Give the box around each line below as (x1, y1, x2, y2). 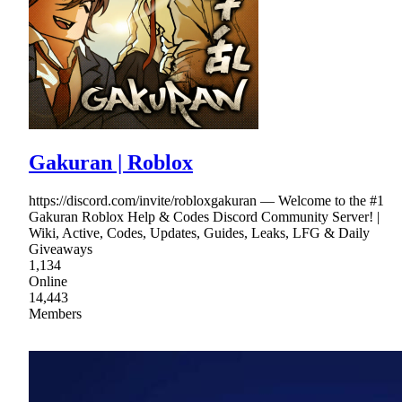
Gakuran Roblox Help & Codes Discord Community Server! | (29, 208, 380, 224)
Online (29, 273, 67, 289)
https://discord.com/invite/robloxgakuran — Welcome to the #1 (29, 192, 384, 208)
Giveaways (29, 240, 92, 257)
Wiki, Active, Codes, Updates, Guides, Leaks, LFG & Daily (29, 224, 370, 240)
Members (29, 305, 82, 321)
